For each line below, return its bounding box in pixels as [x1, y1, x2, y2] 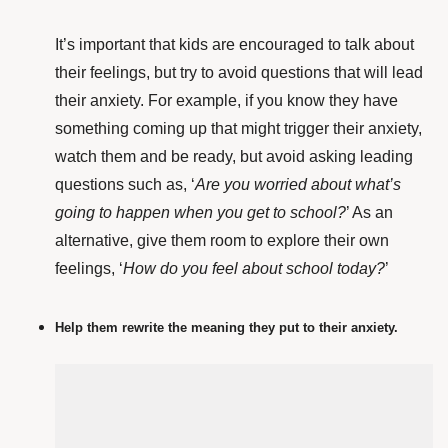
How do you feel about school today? [123, 260, 385, 278]
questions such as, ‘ [55, 176, 195, 194]
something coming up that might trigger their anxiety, [55, 120, 422, 138]
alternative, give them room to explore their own [55, 232, 389, 250]
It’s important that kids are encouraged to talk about [55, 36, 414, 54]
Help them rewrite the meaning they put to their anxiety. [55, 320, 398, 336]
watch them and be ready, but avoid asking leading [55, 148, 413, 166]
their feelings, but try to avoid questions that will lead [55, 64, 423, 82]
